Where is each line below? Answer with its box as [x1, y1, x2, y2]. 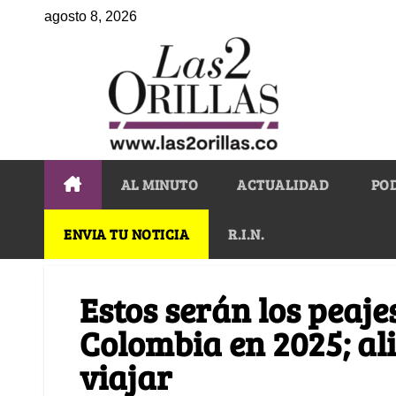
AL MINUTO [120, 174, 198, 194]
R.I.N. [228, 224, 264, 243]
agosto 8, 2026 [44, 9, 137, 24]
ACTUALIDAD [237, 174, 329, 194]
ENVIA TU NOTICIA [64, 224, 189, 243]
